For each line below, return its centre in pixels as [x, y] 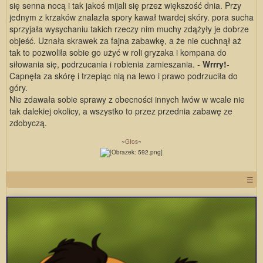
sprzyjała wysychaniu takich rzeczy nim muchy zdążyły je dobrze [129, 29]
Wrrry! [215, 64]
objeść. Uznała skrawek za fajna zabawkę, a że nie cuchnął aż [125, 41]
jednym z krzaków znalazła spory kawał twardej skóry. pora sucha [131, 17]
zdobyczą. [28, 123]
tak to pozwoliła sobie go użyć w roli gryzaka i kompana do [118, 53]
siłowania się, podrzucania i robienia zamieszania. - [106, 64]
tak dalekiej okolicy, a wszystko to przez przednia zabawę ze [121, 111]
